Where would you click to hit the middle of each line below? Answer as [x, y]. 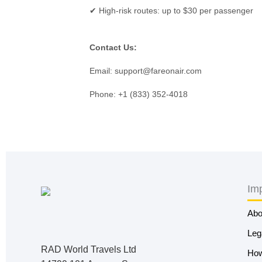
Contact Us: [113, 47]
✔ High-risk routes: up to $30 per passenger [171, 11]
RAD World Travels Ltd [89, 249]
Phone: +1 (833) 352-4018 [138, 94]
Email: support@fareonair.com [145, 71]
